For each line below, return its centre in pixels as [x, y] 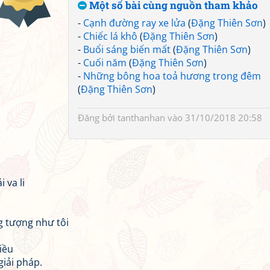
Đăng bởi [98, 118]
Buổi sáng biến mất [127, 49]
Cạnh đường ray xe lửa [134, 23]
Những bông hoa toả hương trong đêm [172, 76]
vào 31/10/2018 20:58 [214, 118]
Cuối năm [105, 63]
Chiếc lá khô [110, 36]
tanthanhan [141, 118]
